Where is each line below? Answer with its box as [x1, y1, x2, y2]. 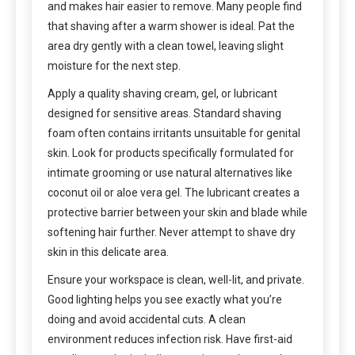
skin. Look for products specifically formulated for [48, 146, 294, 159]
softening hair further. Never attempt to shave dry [48, 225, 296, 239]
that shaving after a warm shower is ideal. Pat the [48, 19, 295, 32]
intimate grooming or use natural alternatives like [48, 166, 292, 179]
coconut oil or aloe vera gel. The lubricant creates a [48, 185, 300, 199]
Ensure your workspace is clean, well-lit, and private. [48, 273, 304, 286]
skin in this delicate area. [48, 245, 169, 258]
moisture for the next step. [48, 59, 181, 72]
